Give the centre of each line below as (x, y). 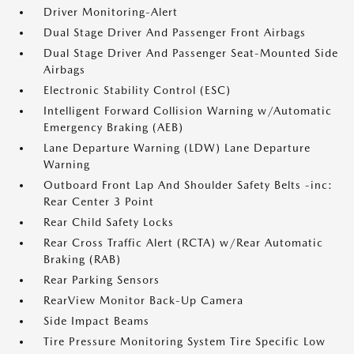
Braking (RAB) (82, 260)
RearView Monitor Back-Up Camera (143, 301)
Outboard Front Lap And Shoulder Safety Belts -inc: (188, 185)
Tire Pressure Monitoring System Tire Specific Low (185, 342)
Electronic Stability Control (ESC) (137, 90)
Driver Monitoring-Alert (111, 12)
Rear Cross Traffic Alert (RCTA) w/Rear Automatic (183, 243)
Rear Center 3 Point (99, 202)
